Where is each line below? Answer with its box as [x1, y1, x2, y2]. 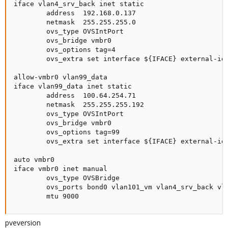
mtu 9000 [14, 192, 79, 200]
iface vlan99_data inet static [14, 82, 132, 90]
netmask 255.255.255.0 [14, 18, 136, 26]
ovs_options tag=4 [14, 46, 116, 53]
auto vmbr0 [14, 156, 54, 163]
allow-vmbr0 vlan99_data [14, 73, 107, 81]
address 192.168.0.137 [14, 9, 136, 17]
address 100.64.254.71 [14, 92, 136, 99]
